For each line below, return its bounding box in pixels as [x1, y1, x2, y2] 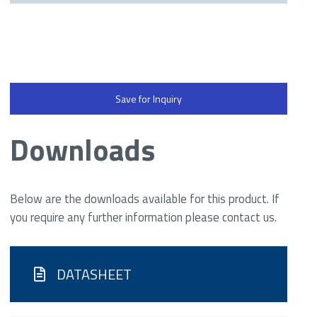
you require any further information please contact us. [10, 208, 277, 227]
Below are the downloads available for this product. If [10, 190, 279, 209]
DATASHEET [57, 263, 132, 285]
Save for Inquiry [115, 91, 182, 107]
